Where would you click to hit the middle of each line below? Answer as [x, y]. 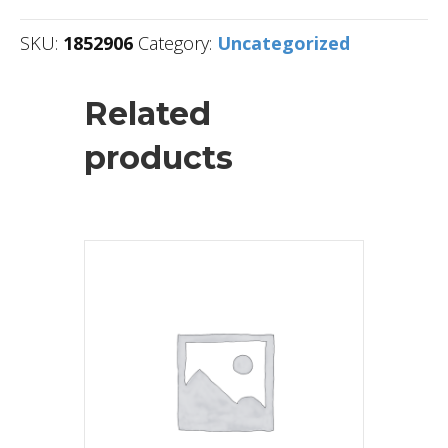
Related [147, 113]
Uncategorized [283, 42]
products [158, 157]
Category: [177, 42]
